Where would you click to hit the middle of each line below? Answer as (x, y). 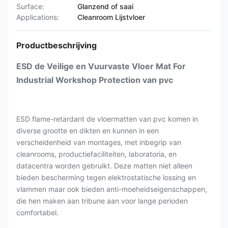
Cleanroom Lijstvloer (111, 17)
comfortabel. (37, 212)
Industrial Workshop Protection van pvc (95, 80)
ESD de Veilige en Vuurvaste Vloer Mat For (101, 66)
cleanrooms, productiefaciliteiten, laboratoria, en (96, 154)
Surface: (30, 6)
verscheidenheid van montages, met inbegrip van (99, 142)
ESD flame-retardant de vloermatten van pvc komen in (107, 119)
